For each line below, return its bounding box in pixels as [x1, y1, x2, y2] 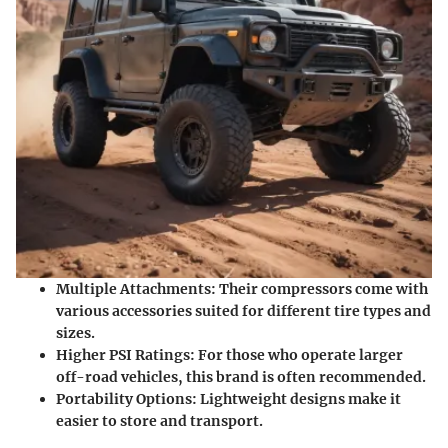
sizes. [56, 324, 95, 343]
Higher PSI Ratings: [56, 346, 195, 365]
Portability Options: [56, 390, 197, 409]
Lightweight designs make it [197, 390, 401, 409]
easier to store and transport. [56, 412, 263, 431]
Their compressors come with [216, 280, 428, 299]
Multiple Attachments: [56, 280, 216, 299]
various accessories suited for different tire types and [56, 302, 431, 321]
